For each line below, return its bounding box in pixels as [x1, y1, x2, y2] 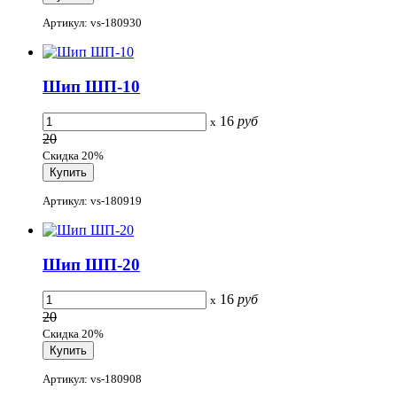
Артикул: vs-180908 [43, 371, 142, 385]
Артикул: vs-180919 [43, 193, 142, 207]
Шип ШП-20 [43, 254, 140, 274]
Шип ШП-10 [43, 76, 140, 96]
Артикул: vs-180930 [43, 16, 142, 30]
